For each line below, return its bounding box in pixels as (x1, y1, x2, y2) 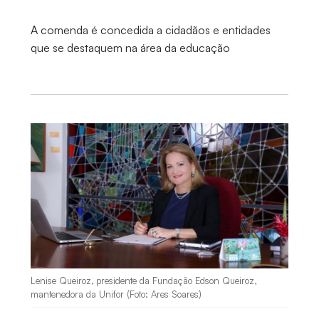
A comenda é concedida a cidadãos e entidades (30, 23, 271, 37)
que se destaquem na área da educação (30, 41, 230, 55)
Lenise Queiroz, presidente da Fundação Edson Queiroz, (30, 275, 256, 287)
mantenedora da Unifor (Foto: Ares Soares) (30, 288, 202, 300)
